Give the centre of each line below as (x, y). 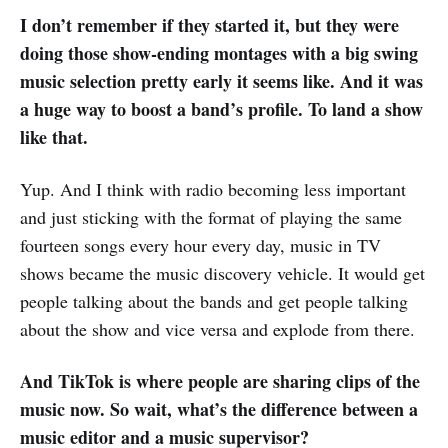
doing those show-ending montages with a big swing (219, 53)
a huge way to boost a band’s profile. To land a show (221, 109)
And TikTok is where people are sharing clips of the (220, 381)
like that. (54, 137)
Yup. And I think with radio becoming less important (213, 189)
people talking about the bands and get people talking (214, 301)
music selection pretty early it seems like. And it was (221, 81)
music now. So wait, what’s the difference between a (219, 409)
